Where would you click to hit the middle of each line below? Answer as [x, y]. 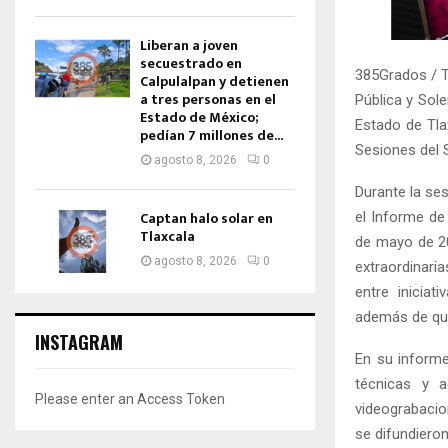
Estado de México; [199, 117]
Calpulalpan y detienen [214, 81]
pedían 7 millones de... [211, 135]
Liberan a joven [189, 45]
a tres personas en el [208, 99]
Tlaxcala [167, 236]
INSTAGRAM [79, 342]
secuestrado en [191, 63]
